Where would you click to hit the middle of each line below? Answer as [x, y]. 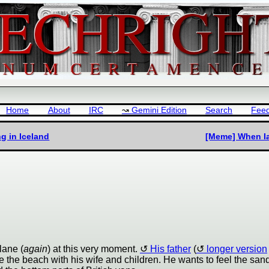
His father [171, 249]
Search [219, 110]
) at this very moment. [94, 249]
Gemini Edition [159, 110]
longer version [237, 249]
